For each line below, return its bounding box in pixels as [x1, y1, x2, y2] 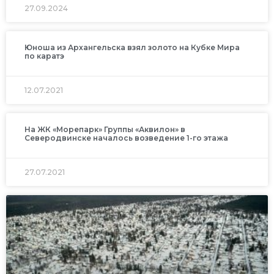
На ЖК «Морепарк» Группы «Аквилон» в [24, 124, 185, 134]
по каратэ [24, 51, 64, 61]
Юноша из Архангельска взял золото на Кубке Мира [24, 42, 240, 52]
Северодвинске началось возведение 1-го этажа [24, 133, 228, 143]
